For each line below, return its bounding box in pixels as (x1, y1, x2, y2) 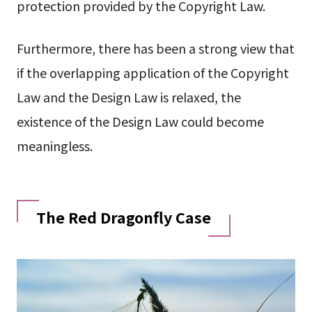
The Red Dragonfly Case (36, 206, 211, 228)
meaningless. (16, 136, 93, 155)
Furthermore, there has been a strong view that (16, 39, 295, 58)
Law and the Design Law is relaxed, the (16, 88, 241, 107)
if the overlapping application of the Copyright (16, 63, 289, 82)
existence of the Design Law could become (16, 112, 264, 131)
